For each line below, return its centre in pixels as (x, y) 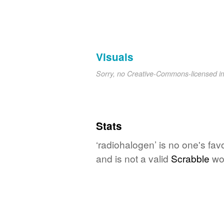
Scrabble (190, 158)
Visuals (115, 56)
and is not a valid (133, 158)
